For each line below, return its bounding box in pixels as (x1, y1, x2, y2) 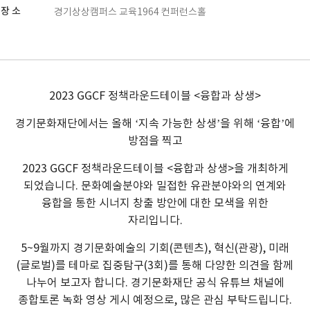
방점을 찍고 (127, 135, 183, 147)
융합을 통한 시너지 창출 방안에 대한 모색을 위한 (42, 197, 268, 210)
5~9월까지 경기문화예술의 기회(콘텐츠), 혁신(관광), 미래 (21, 242, 289, 255)
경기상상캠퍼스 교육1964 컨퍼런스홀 (54, 6, 206, 18)
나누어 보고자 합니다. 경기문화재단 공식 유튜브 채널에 (26, 277, 284, 289)
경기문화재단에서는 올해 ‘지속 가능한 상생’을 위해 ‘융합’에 (15, 118, 295, 130)
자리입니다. (127, 215, 183, 227)
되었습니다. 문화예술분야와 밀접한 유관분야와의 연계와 (24, 180, 286, 192)
